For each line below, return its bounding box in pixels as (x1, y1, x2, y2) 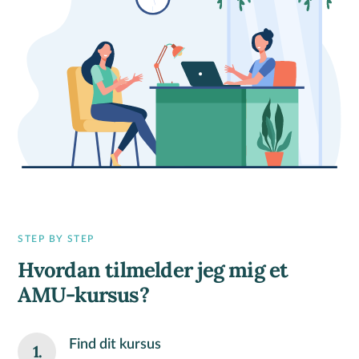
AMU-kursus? (18, 280, 149, 308)
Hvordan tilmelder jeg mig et (18, 256, 288, 283)
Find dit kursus (69, 337, 162, 352)
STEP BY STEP (18, 233, 95, 244)
